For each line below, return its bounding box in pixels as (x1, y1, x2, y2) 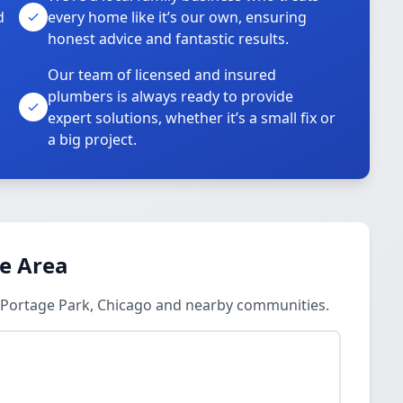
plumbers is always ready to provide (48, 86, 294, 106)
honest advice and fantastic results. (48, 29, 290, 49)
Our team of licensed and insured (48, 65, 277, 85)
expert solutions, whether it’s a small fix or (48, 108, 336, 128)
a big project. (48, 130, 138, 149)
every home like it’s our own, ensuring (48, 7, 308, 27)
